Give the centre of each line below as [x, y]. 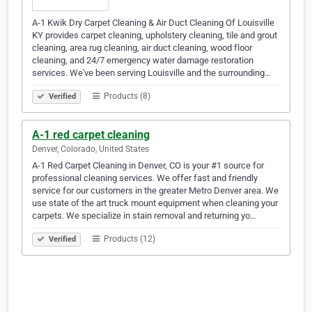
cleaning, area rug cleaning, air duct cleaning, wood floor [142, 48]
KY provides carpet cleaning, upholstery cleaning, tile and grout [155, 36]
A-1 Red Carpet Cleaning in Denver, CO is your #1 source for [148, 166]
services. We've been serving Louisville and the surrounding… [151, 73]
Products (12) [128, 239]
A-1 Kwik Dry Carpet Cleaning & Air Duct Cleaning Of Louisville [153, 23]
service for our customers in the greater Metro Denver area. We [155, 191]
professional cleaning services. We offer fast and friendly [145, 178]
